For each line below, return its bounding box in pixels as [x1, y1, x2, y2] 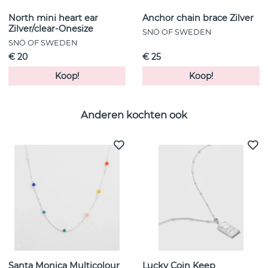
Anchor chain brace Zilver [142, 13, 254, 24]
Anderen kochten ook [81, 108, 187, 121]
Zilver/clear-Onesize [8, 23, 93, 35]
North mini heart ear [8, 13, 98, 24]
